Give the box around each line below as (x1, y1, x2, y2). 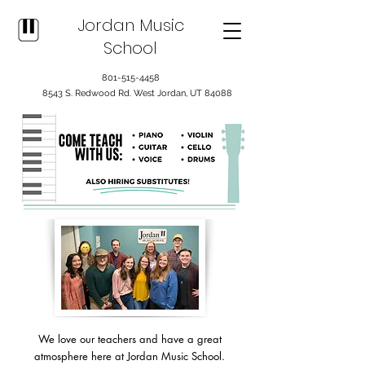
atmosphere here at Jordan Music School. (34, 349, 225, 363)
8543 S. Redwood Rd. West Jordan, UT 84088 (42, 88, 232, 99)
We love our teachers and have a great (37, 332, 222, 346)
